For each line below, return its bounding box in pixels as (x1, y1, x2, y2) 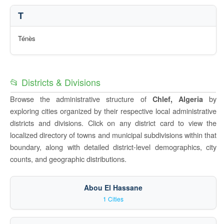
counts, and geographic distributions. (10, 153, 126, 164)
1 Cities (103, 194, 123, 203)
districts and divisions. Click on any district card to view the (10, 117, 216, 128)
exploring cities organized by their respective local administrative (10, 105, 216, 116)
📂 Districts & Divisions (10, 75, 100, 88)
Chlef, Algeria (152, 94, 203, 104)
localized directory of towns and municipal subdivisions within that (10, 129, 216, 140)
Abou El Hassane (84, 182, 142, 192)
